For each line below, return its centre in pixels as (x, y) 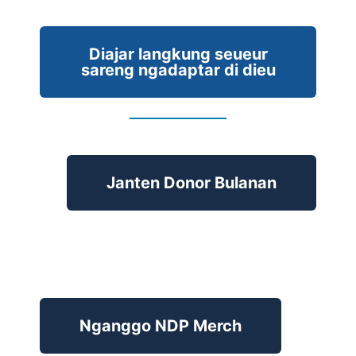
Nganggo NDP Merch (161, 325)
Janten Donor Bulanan (192, 182)
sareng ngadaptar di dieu (178, 70)
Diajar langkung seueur (178, 54)
